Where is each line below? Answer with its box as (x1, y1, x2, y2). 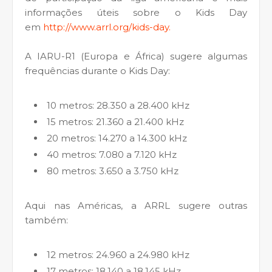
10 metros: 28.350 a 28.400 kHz (47, 99, 189, 111)
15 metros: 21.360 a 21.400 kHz (47, 115, 184, 127)
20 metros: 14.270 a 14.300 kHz (47, 132, 187, 144)
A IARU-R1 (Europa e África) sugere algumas (25, 50, 247, 62)
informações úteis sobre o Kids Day (25, 6, 247, 18)
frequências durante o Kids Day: (25, 64, 170, 76)
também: (25, 214, 68, 226)
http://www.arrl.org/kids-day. (43, 21, 171, 33)
